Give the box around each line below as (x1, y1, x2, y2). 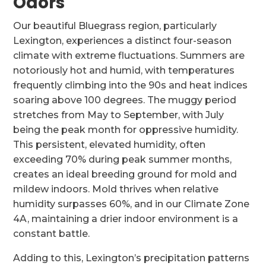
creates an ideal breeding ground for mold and (13, 169, 237, 180)
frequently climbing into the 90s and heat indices (13, 80, 248, 91)
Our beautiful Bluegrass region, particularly (13, 20, 217, 31)
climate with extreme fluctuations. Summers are (13, 50, 245, 61)
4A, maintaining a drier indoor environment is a (13, 213, 239, 224)
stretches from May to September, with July (13, 109, 224, 121)
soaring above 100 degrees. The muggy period (13, 94, 237, 106)
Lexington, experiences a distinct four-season (13, 35, 232, 46)
